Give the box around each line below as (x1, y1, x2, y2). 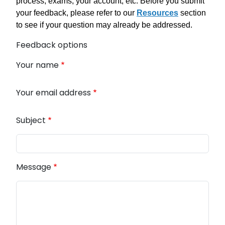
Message (16, 161, 51, 173)
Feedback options (16, 39, 87, 51)
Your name (16, 59, 59, 71)
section (178, 9, 206, 17)
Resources (137, 9, 178, 17)
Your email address (16, 87, 91, 98)
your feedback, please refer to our (16, 9, 137, 17)
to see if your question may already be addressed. (16, 21, 192, 29)
